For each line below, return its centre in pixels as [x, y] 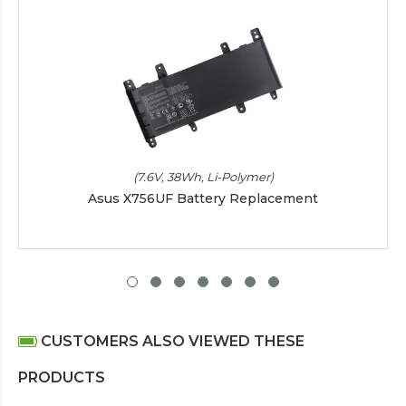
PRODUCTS [62, 377]
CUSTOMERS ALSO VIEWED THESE [171, 341]
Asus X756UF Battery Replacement [203, 198]
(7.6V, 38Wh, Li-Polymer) [203, 176]
